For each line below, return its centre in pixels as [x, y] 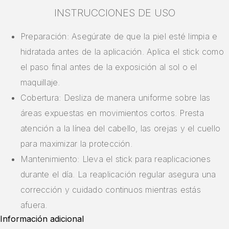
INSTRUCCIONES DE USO [114, 13]
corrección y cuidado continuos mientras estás [111, 190]
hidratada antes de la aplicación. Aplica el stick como [122, 52]
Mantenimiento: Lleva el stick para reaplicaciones [116, 159]
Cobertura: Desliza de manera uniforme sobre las [116, 98]
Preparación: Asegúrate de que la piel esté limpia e [119, 37]
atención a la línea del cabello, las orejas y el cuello [121, 129]
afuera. [34, 205]
